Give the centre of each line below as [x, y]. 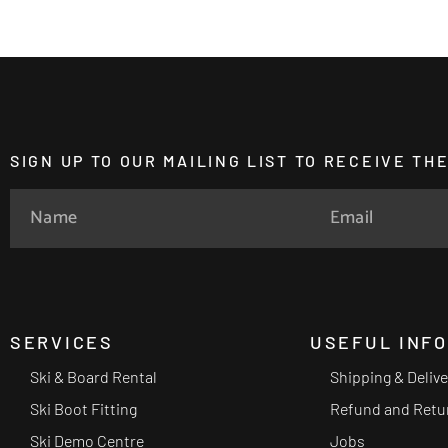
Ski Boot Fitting [83, 408]
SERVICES [62, 341]
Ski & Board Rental [93, 376]
